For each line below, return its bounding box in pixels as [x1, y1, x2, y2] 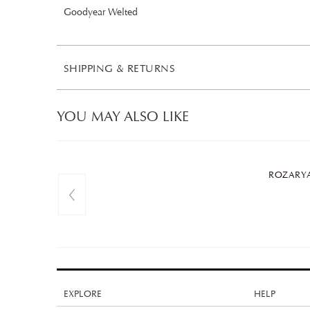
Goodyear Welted [64, 6, 138, 18]
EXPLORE [64, 289, 102, 300]
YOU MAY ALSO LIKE [57, 109, 189, 125]
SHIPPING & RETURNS [64, 62, 176, 75]
